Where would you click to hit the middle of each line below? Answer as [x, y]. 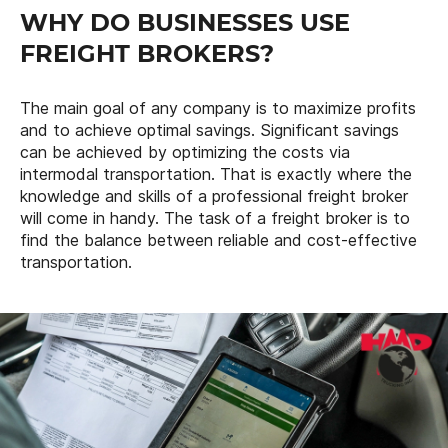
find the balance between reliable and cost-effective [218, 239]
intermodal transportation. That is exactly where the [216, 173]
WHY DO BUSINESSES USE [185, 22]
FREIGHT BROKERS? [147, 53]
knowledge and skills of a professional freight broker [214, 195]
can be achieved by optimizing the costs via [185, 151]
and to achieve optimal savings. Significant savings [209, 129]
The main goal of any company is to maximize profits [218, 107]
